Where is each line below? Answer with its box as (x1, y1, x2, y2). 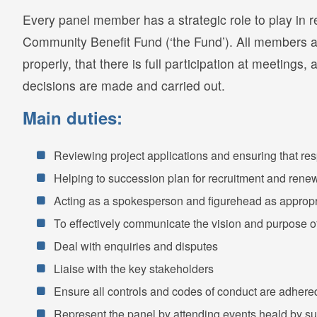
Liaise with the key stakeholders (53, 260, 214, 277)
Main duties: (23, 105, 122, 129)
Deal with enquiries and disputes (53, 237, 218, 254)
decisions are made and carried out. (23, 76, 225, 94)
